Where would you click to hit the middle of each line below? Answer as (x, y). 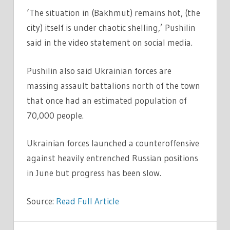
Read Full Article (88, 201)
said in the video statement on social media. (110, 43)
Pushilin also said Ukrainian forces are (99, 70)
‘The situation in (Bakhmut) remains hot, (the (113, 13)
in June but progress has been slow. (94, 173)
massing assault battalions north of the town (113, 85)
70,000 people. (55, 115)
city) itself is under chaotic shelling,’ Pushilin (111, 28)
